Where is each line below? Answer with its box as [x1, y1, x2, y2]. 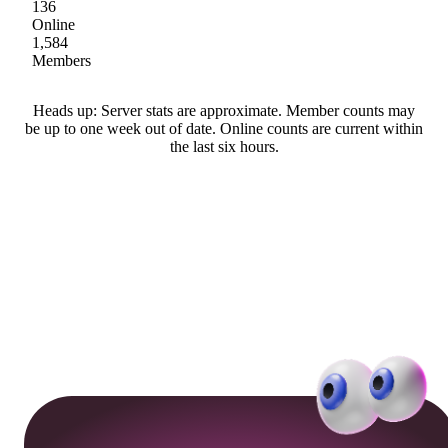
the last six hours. [169, 138, 279, 156]
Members [32, 52, 91, 70]
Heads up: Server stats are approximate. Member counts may [33, 102, 415, 120]
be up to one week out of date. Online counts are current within [25, 120, 423, 138]
